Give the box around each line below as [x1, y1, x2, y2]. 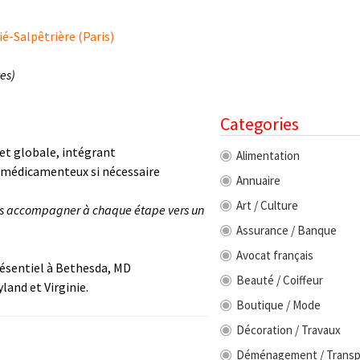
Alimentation [236, 148, 300, 164]
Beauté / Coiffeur [236, 272, 323, 288]
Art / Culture [236, 198, 298, 214]
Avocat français [236, 247, 313, 264]
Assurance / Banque [236, 223, 337, 239]
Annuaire [236, 173, 280, 189]
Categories [220, 112, 299, 136]
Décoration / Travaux [236, 322, 341, 338]
